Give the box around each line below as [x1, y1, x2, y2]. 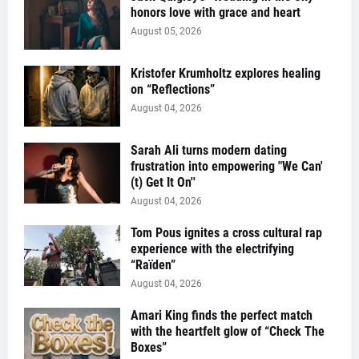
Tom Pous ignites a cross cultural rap [131, 224, 322, 240]
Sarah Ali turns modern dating [131, 142, 287, 158]
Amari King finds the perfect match [131, 307, 313, 323]
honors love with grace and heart [131, 4, 301, 20]
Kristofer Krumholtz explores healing [131, 65, 321, 81]
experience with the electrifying [131, 240, 294, 256]
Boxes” [131, 339, 167, 355]
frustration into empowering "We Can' [131, 158, 323, 174]
